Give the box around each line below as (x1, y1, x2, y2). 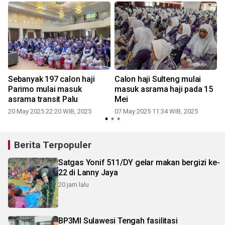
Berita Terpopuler (14, 139, 91, 151)
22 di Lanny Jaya (58, 168, 118, 177)
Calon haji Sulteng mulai (115, 74, 201, 84)
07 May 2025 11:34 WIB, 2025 (115, 107, 198, 115)
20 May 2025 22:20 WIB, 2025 (8, 107, 91, 115)
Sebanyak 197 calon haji (8, 74, 95, 84)
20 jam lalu (58, 181, 89, 188)
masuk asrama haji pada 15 (115, 84, 213, 94)
